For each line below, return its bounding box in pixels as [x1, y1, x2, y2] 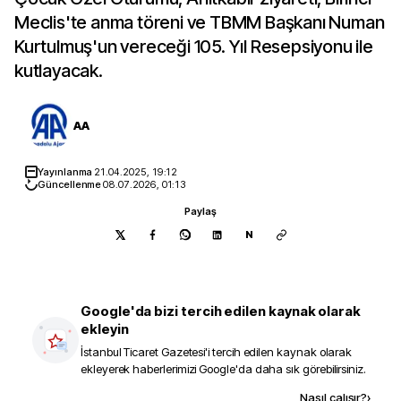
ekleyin [81, 320, 129, 337]
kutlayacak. [14, 60, 103, 81]
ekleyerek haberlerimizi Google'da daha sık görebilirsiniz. [81, 362, 366, 376]
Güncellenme [38, 178, 104, 191]
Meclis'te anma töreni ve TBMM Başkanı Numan [14, 12, 385, 33]
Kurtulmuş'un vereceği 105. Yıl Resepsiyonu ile [14, 36, 373, 57]
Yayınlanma [38, 166, 95, 178]
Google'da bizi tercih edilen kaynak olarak [81, 303, 362, 320]
